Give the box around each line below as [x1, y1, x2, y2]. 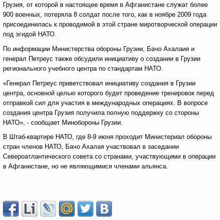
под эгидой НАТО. [3, 30, 56, 38]
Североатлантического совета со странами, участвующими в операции [3, 153, 216, 160]
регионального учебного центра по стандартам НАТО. [3, 65, 163, 72]
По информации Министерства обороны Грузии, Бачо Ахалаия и [3, 45, 194, 53]
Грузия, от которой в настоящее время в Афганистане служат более [3, 1, 208, 8]
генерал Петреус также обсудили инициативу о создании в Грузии [3, 55, 200, 62]
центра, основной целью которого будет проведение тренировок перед [3, 89, 214, 97]
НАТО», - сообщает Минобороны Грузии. [3, 119, 123, 126]
